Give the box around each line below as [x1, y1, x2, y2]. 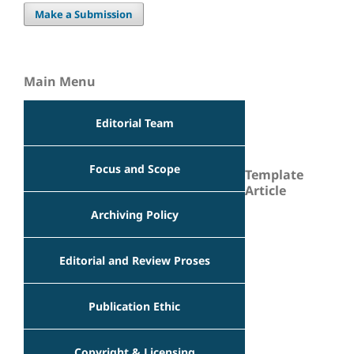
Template [245, 166, 303, 184]
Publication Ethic [88, 298, 180, 314]
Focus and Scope [88, 160, 180, 176]
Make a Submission [35, 7, 134, 22]
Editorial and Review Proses [58, 252, 210, 268]
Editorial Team [95, 115, 174, 130]
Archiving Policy [90, 206, 179, 222]
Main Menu [24, 73, 96, 91]
